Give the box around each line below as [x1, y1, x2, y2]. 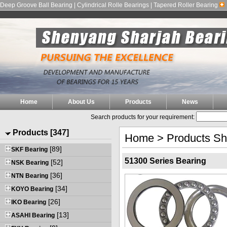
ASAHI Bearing [11, 211, 55, 219]
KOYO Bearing [11, 185, 53, 193]
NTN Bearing [11, 172, 48, 179]
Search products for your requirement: [90, 113, 196, 120]
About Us [68, 98, 95, 105]
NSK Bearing [11, 159, 49, 166]
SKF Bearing [11, 145, 48, 153]
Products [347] [11, 128, 69, 137]
